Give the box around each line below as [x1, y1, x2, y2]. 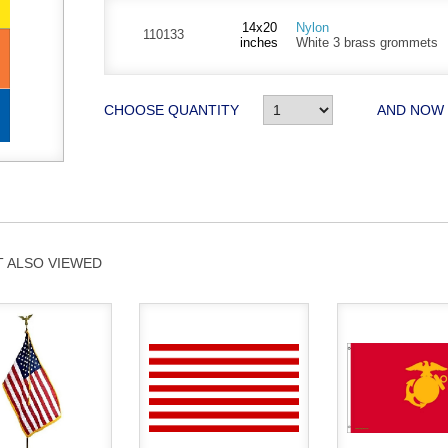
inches [240, 35, 278, 50]
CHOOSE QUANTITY [104, 101, 239, 118]
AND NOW [377, 101, 444, 118]
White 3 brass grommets [296, 35, 438, 50]
